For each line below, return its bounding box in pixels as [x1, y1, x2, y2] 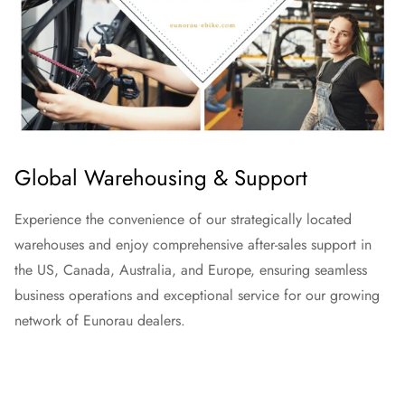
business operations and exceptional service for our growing [14, 284, 380, 306]
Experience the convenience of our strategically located [14, 208, 352, 230]
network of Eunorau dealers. [14, 309, 185, 331]
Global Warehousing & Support [14, 161, 307, 193]
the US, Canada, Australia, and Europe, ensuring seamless [14, 259, 367, 280]
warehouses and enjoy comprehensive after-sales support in [14, 233, 372, 255]
